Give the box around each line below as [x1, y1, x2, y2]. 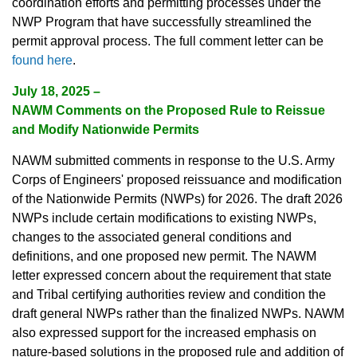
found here [12, 53, 73, 68]
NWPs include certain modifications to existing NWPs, [12, 211, 316, 226]
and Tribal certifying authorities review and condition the [12, 288, 326, 302]
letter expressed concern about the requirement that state [12, 269, 331, 283]
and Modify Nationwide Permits [12, 123, 199, 137]
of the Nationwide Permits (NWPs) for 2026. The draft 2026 [12, 192, 343, 206]
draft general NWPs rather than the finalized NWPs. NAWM [12, 307, 344, 321]
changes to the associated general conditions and [12, 230, 292, 245]
